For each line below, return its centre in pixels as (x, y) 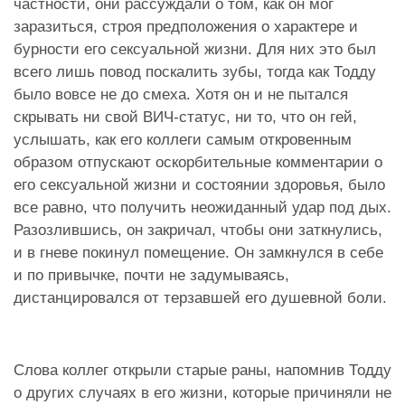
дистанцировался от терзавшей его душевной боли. (200, 297)
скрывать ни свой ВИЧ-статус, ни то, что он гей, (185, 117)
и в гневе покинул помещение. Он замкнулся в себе (198, 252)
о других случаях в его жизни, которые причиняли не (202, 392)
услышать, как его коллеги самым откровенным (183, 139)
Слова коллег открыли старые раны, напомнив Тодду (202, 370)
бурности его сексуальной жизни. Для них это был (195, 49)
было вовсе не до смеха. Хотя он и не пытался (181, 94)
